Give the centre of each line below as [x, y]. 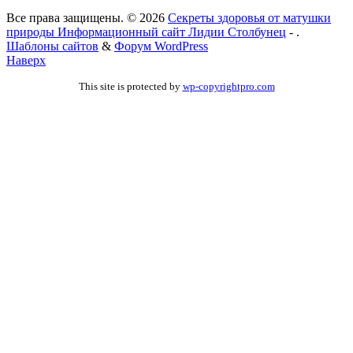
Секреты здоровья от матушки [249, 18]
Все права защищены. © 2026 [87, 18]
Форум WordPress [161, 46]
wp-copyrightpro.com [229, 87]
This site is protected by [130, 87]
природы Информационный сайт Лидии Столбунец [146, 32]
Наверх [26, 61]
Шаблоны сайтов [52, 46]
